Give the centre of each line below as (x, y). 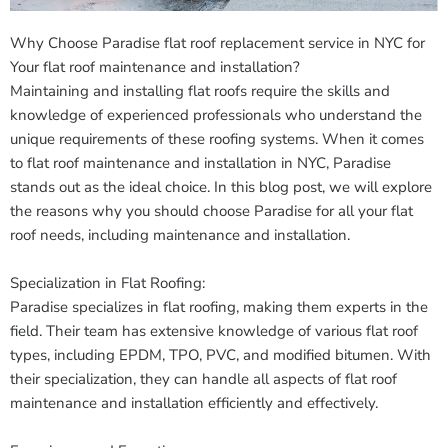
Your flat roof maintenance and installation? (155, 67)
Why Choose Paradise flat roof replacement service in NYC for (217, 43)
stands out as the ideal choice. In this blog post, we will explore (221, 187)
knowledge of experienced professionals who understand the (216, 115)
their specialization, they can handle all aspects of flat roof (203, 379)
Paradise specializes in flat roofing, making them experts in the (219, 307)
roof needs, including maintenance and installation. (180, 235)
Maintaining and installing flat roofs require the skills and (200, 91)
